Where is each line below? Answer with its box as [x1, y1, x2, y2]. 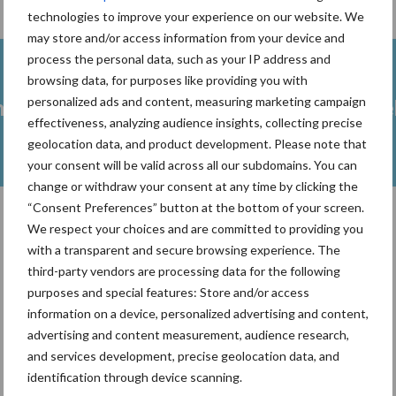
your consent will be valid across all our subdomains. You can [27, 156, 357, 172]
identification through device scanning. [27, 369, 242, 385]
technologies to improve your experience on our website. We [27, 8, 364, 24]
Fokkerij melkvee [91, 95, 251, 121]
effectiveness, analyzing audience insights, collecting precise [27, 114, 362, 130]
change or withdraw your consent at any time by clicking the [27, 178, 358, 194]
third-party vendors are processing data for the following [27, 263, 340, 278]
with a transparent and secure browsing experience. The [27, 241, 340, 257]
